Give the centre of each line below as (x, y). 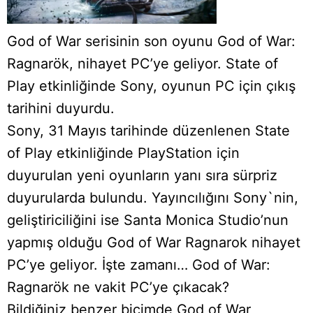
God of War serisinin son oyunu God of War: (151, 41)
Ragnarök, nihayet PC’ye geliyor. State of (143, 63)
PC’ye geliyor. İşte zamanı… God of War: (139, 264)
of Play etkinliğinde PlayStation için (123, 153)
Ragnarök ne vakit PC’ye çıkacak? (118, 287)
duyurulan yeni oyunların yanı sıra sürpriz (142, 175)
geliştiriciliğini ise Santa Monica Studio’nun (148, 220)
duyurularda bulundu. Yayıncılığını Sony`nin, (153, 197)
